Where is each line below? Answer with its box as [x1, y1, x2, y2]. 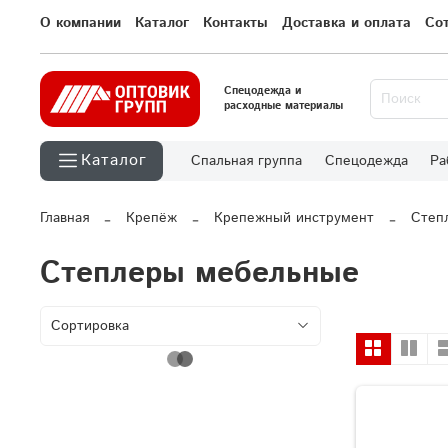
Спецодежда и [224, 83, 302, 100]
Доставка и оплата [282, 13, 411, 34]
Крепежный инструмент [214, 208, 374, 229]
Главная [40, 208, 89, 229]
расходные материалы [224, 98, 343, 115]
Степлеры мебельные [40, 252, 359, 296]
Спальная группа [191, 151, 302, 172]
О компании [40, 13, 121, 34]
